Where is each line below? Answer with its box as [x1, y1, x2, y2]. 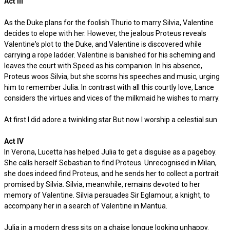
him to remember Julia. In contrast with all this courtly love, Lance [4, 83, 214, 91]
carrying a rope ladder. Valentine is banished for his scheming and [4, 51, 215, 59]
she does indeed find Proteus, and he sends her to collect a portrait [4, 169, 219, 178]
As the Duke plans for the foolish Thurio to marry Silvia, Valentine [4, 18, 214, 27]
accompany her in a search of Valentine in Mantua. [4, 202, 167, 210]
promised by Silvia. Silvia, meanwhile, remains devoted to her [4, 180, 200, 188]
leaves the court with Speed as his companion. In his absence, [4, 62, 202, 70]
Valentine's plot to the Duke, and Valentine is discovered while [4, 40, 202, 48]
